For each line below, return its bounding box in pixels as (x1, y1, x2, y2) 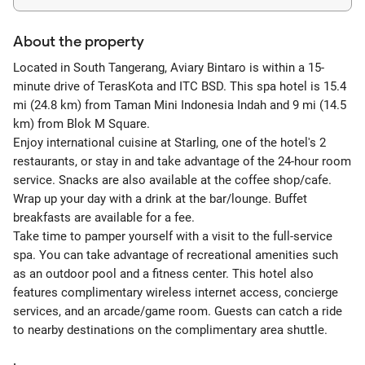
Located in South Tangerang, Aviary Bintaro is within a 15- (13, 60, 324, 75)
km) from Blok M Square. (13, 117, 150, 131)
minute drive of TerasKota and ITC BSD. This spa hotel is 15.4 (13, 79, 346, 94)
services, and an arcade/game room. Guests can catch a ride (13, 304, 342, 319)
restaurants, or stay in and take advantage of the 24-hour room (13, 154, 351, 169)
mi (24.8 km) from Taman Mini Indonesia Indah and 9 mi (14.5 (13, 98, 346, 112)
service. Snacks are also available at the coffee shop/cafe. (13, 173, 332, 187)
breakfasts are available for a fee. (13, 210, 195, 225)
